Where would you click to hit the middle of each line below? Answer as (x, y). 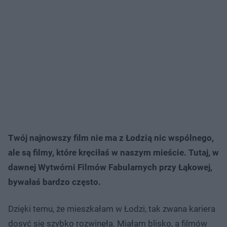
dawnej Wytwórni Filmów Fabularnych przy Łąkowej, (110, 167)
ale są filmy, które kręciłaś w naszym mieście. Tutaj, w (113, 152)
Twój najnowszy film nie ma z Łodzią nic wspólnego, (111, 138)
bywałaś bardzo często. (54, 182)
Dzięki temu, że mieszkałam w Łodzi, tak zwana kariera (112, 209)
